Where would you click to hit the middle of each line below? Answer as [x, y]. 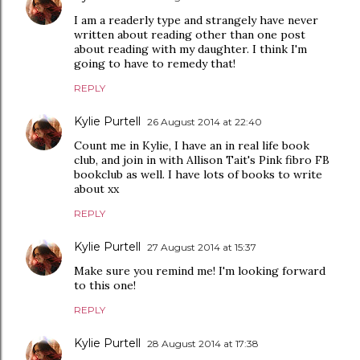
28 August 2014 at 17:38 [203, 344]
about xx [96, 189]
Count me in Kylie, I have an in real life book [192, 146]
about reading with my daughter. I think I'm [190, 49]
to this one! [105, 286]
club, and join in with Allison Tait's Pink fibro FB [202, 160]
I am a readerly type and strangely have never [196, 20]
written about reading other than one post [190, 35]
